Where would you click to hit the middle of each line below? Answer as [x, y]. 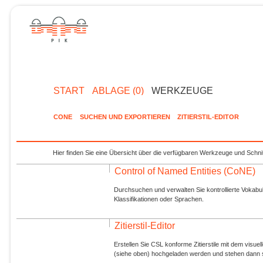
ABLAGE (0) [118, 90]
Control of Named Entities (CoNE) [185, 171]
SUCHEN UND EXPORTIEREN [125, 117]
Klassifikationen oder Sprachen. [159, 199]
